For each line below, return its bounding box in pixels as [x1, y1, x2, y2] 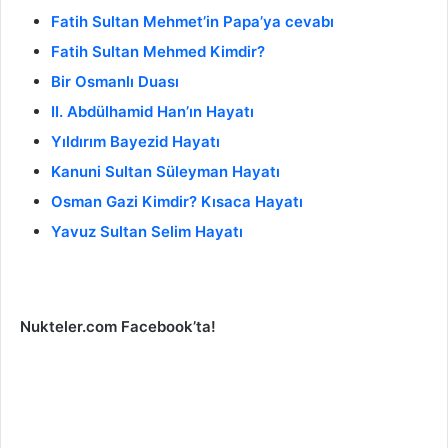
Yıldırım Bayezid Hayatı [51, 131, 220, 151]
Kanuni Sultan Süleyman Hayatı [51, 161, 280, 181]
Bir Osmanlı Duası [51, 71, 179, 91]
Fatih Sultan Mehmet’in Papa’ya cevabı [51, 11, 334, 31]
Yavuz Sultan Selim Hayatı [51, 221, 243, 241]
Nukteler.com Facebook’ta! [16, 316, 216, 336]
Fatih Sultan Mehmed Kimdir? [51, 41, 269, 61]
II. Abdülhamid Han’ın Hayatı [51, 101, 254, 121]
